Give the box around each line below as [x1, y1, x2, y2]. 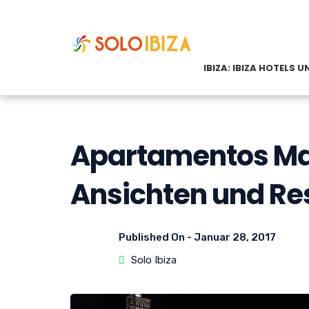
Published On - [119, 231, 194, 243]
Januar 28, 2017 [194, 231, 276, 243]
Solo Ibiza [131, 254, 177, 266]
